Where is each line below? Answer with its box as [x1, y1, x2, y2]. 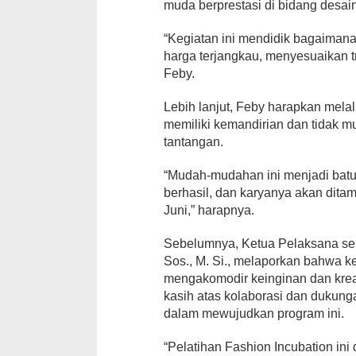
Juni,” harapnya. [164, 203, 255, 218]
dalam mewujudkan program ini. [164, 307, 345, 321]
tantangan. [164, 135, 224, 149]
